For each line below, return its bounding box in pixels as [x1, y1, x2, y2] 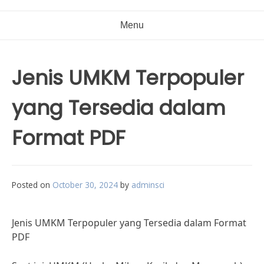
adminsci [131, 179, 164, 190]
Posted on [12, 179, 52, 190]
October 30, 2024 [52, 179, 118, 190]
